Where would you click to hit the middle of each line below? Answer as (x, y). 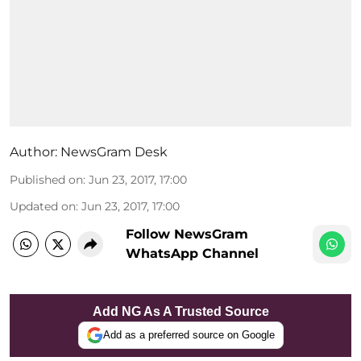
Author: (33, 151)
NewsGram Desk (114, 151)
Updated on (43, 206)
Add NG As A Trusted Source (180, 311)
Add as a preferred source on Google (189, 335)
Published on (46, 179)
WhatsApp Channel (192, 253)
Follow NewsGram (187, 234)
